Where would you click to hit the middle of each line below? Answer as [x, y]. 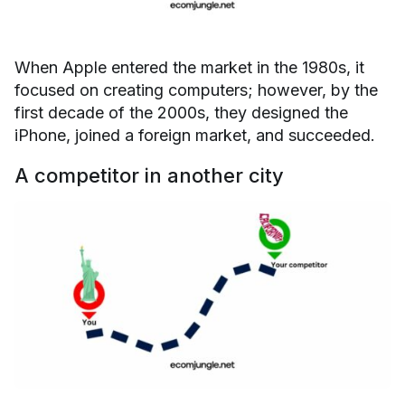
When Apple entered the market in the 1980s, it [189, 68]
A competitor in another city [149, 176]
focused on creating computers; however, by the [196, 90]
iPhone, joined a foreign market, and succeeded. [195, 136]
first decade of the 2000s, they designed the [181, 113]
